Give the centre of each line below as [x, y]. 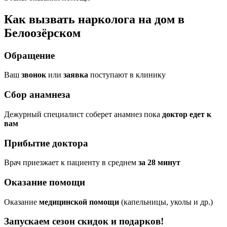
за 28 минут [159, 163]
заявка [76, 75]
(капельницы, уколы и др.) [166, 202]
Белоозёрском [42, 33]
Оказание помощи [45, 182]
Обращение [29, 55]
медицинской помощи [79, 202]
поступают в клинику [127, 75]
